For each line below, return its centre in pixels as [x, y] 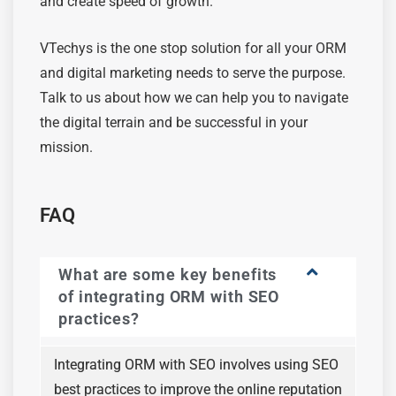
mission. [66, 147]
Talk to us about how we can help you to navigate [194, 97]
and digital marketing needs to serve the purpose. [193, 72]
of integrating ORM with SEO [169, 296]
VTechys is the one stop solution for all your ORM [193, 48]
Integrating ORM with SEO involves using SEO [196, 364]
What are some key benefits [168, 274]
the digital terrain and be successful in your [174, 122]
